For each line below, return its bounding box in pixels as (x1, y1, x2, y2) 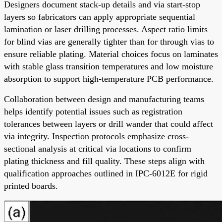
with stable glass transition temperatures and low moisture (4, 61, 213, 71)
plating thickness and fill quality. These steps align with (4, 156, 205, 166)
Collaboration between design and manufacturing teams (4, 94, 204, 104)
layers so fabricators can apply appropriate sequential (4, 11, 195, 22)
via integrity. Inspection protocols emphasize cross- (4, 131, 189, 141)
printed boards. (4, 180, 58, 191)
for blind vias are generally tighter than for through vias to (4, 36, 214, 47)
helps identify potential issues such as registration (4, 106, 182, 116)
